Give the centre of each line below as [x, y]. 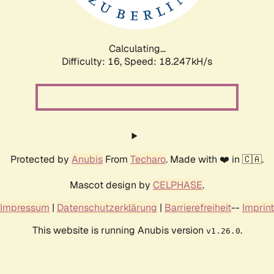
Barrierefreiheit [198, 207]
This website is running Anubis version [119, 230]
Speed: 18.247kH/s [168, 61]
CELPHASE [178, 185]
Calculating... [137, 48]
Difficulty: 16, [93, 61]
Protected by [41, 159]
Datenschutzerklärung [107, 207]
